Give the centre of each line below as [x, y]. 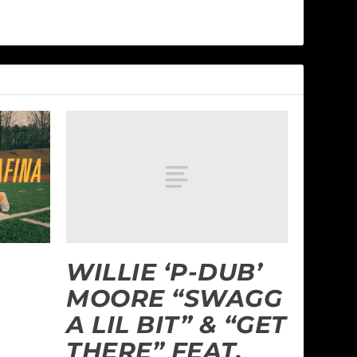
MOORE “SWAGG [175, 299]
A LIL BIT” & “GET [177, 325]
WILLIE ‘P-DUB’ [165, 273]
